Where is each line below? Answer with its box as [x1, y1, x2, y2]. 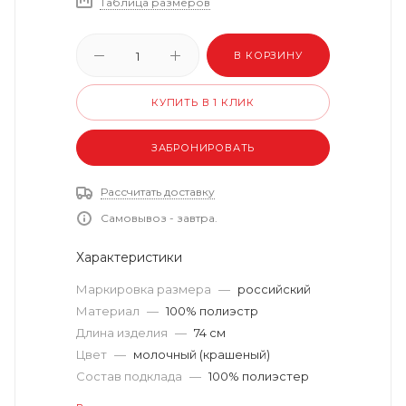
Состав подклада [76, 369, 185, 383]
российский [237, 282, 311, 296]
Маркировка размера [76, 282, 214, 296]
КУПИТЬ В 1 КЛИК [151, 96, 255, 109]
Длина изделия [76, 325, 170, 340]
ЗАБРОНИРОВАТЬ [150, 141, 256, 154]
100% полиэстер [208, 369, 309, 383]
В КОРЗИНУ [234, 49, 303, 62]
